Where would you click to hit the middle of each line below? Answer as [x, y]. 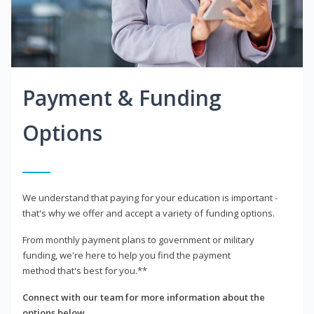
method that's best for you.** [85, 271]
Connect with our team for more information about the [144, 298]
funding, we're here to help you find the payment [127, 255]
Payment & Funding [122, 98]
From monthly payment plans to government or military [138, 240]
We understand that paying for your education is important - [150, 198]
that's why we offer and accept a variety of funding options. [149, 213]
